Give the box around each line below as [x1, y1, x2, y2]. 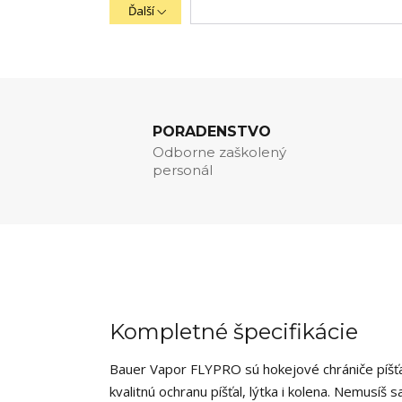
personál [153, 162, 213, 179]
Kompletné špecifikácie [109, 319, 358, 345]
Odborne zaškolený [153, 144, 286, 162]
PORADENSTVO [153, 123, 271, 141]
